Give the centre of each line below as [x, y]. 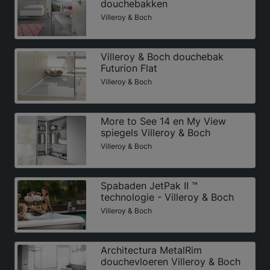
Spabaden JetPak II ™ [149, 186]
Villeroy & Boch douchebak [162, 56]
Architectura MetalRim [151, 250]
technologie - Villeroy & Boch [167, 197]
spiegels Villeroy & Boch [155, 132]
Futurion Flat [129, 68]
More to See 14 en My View [163, 121]
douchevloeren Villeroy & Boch [170, 262]
